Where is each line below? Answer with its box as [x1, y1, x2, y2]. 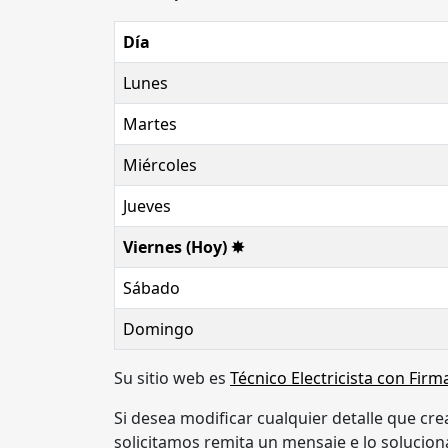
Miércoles [123, 154, 197, 177]
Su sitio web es [114, 367, 230, 390]
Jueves [123, 195, 171, 218]
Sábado [123, 277, 180, 300]
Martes [123, 113, 177, 136]
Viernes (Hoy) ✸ [123, 236, 244, 259]
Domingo [123, 318, 194, 341]
